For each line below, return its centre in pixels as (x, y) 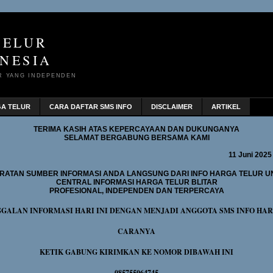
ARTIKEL (226, 107)
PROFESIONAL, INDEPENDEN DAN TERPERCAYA (136, 191)
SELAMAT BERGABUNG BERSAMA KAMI (136, 138)
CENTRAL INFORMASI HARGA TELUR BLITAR (136, 182)
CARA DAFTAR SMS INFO (91, 107)
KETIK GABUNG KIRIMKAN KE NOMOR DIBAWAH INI (136, 252)
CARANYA (136, 231)
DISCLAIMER (172, 107)
